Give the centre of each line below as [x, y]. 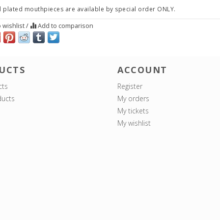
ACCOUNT [142, 69]
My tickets [133, 110]
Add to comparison [65, 26]
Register [130, 86]
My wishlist [134, 123]
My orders [133, 98]
